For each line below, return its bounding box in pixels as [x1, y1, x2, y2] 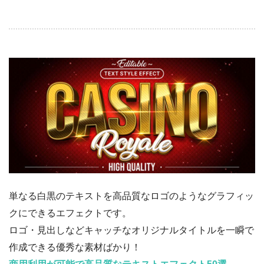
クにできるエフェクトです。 [9, 207, 131, 218]
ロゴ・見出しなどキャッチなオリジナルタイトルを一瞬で [9, 225, 254, 235]
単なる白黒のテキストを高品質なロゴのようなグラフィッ [9, 190, 254, 201]
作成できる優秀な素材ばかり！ [9, 242, 141, 252]
